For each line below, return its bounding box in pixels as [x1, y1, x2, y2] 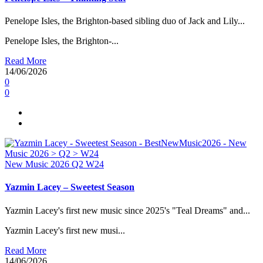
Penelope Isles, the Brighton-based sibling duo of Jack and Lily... [5, 15, 245, 26]
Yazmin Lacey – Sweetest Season [5, 182, 134, 193]
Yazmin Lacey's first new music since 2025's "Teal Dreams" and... [5, 205, 250, 215]
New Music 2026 [5, 159, 72, 169]
